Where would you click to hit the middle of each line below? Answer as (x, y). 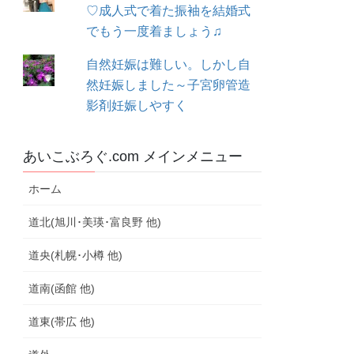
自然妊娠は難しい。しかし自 (169, 64)
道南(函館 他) (62, 288)
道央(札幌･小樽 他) (76, 255)
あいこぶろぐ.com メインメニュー (133, 156)
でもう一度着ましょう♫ (154, 31)
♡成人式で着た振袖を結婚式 (169, 10)
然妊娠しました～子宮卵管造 (169, 85)
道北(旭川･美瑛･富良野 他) (95, 222)
